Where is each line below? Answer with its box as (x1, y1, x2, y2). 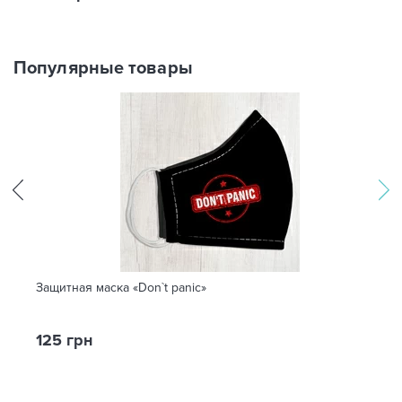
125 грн (36, 330, 92, 350)
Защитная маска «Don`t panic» (36, 280, 206, 295)
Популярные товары (13, 57, 193, 79)
